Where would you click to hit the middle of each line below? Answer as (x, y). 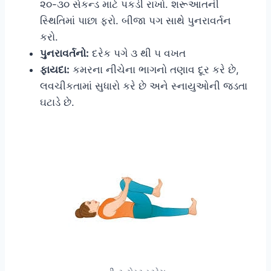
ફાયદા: (55, 69)
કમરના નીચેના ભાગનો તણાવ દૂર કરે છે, (154, 69)
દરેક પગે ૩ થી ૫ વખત (137, 53)
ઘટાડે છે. (57, 102)
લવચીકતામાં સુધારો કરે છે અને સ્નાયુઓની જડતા (144, 86)
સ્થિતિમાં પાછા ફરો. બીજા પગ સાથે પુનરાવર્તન (135, 20)
